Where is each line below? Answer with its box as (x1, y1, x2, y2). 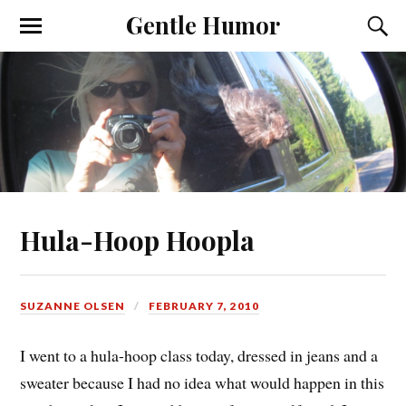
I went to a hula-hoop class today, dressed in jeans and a (20, 344, 379, 367)
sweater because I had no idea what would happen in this (20, 372, 385, 394)
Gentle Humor (126, 9, 280, 40)
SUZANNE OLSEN (20, 298, 126, 313)
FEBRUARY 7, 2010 (149, 298, 260, 313)
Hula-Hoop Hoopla (20, 221, 256, 257)
